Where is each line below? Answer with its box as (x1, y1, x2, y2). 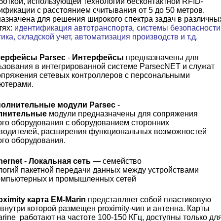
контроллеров (72, 71, 123, 79)
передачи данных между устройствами (54, 166, 199, 174)
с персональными (123, 71, 190, 79)
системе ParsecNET (108, 62, 183, 71)
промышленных (55, 175, 114, 183)
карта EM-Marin (27, 195, 86, 204)
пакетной (21, 166, 54, 174)
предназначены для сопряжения (76, 110, 198, 118)
